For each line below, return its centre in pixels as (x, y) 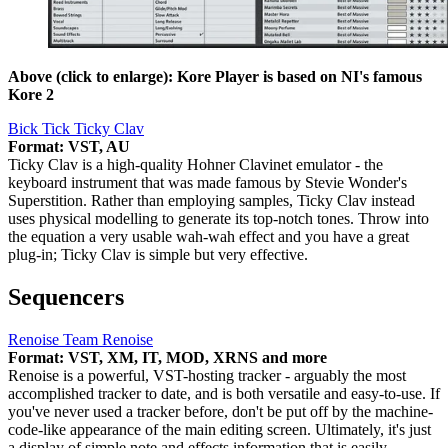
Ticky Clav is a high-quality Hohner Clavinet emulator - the (195, 165)
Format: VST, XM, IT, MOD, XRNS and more (167, 358)
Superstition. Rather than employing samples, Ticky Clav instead (211, 201)
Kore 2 (31, 95)
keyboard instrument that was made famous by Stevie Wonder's (207, 183)
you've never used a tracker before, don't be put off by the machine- (220, 412)
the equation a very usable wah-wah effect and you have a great (208, 237)
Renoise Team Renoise (80, 340)
